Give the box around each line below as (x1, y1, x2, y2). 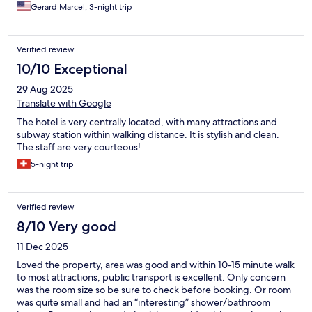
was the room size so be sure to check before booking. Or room (17, 283, 291, 297)
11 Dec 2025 (17, 240, 68, 253)
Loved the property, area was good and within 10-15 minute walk (17, 258, 295, 272)
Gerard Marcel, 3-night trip (31, 1, 132, 13)
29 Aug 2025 (17, 83, 73, 96)
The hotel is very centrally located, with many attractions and (17, 116, 277, 129)
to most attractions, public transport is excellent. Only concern (17, 271, 286, 284)
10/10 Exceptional (17, 61, 127, 78)
